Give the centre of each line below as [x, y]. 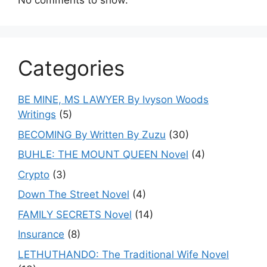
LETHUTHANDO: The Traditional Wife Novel [123, 254]
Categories [71, 68]
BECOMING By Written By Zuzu [92, 134]
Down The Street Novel [74, 194]
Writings [37, 114]
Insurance [41, 234]
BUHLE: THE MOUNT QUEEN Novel [103, 154]
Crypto [34, 174]
